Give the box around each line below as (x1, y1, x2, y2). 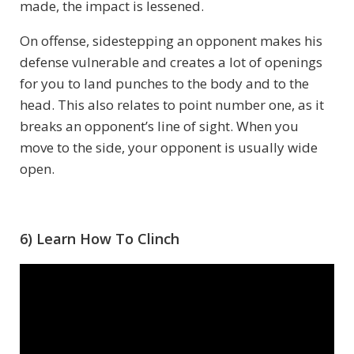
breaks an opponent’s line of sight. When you (20, 117, 299, 136)
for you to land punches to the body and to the (20, 74, 309, 93)
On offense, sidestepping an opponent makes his (20, 32, 322, 51)
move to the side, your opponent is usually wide (20, 138, 318, 157)
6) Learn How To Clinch (20, 229, 179, 249)
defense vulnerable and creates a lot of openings (20, 53, 322, 72)
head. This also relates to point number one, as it (20, 96, 324, 115)
